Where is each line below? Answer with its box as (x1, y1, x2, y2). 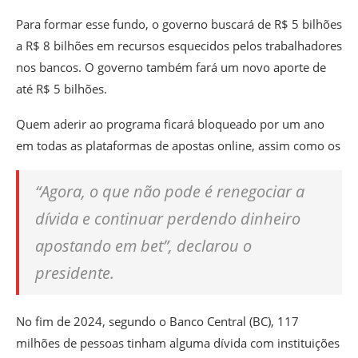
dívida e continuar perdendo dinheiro (35, 208, 300, 230)
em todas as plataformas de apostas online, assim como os (16, 137, 340, 154)
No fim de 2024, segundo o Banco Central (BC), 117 (16, 313, 299, 330)
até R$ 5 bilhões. (16, 81, 107, 97)
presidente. (35, 262, 114, 284)
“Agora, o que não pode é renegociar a (35, 181, 304, 203)
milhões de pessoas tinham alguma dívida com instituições (16, 335, 340, 352)
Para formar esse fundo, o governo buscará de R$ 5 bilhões (16, 16, 342, 33)
